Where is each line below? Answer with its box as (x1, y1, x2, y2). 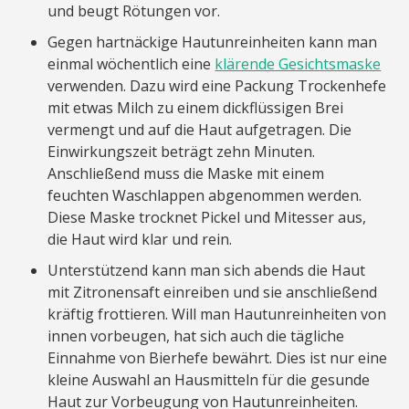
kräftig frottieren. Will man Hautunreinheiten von (47, 303, 387, 324)
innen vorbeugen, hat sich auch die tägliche (47, 325, 345, 346)
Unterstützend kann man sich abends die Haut (47, 259, 366, 280)
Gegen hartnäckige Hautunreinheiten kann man (47, 31, 378, 52)
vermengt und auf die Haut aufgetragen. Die (47, 119, 352, 140)
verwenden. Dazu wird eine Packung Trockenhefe (47, 75, 387, 96)
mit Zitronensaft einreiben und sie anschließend (47, 281, 378, 302)
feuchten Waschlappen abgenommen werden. (47, 184, 362, 205)
